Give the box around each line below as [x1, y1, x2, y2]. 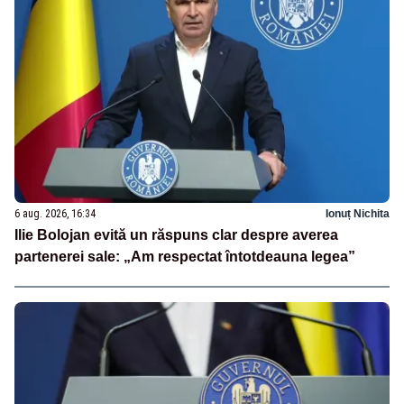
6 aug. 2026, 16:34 [14, 207, 96, 220]
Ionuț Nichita [326, 207, 390, 220]
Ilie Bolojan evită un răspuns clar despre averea [14, 226, 338, 243]
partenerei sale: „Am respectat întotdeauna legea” [14, 248, 355, 264]
